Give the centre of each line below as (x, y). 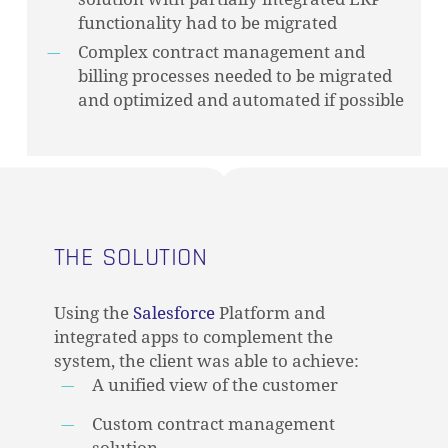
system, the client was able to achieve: (206, 361)
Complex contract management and (222, 52)
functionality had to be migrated (208, 23)
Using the (93, 313)
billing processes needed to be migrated (235, 76)
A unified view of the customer (214, 385)
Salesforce (173, 313)
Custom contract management (213, 424)
